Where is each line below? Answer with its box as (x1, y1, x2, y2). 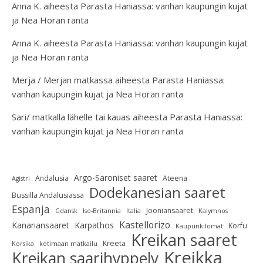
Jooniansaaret (146, 205, 193, 215)
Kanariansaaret (12, 220, 69, 231)
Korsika (12, 240, 34, 248)
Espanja (12, 203, 50, 216)
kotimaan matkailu (39, 240, 97, 248)
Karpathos (75, 220, 114, 231)
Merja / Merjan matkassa (12, 74, 113, 86)
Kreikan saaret (131, 229, 237, 251)
